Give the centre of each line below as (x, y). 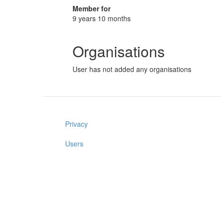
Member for (92, 8)
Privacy (76, 124)
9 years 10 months (102, 18)
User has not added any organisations (132, 69)
